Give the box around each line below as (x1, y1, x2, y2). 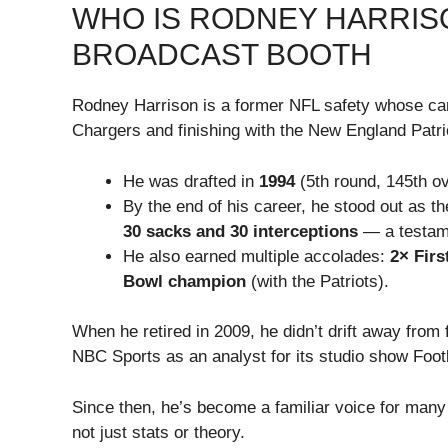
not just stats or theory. (72, 422, 245, 442)
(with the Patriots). (246, 271, 389, 291)
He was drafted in (123, 171, 259, 191)
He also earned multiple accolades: (123, 246, 390, 266)
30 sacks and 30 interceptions (123, 221, 358, 241)
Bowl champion (123, 271, 246, 291)
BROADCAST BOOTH (72, 38, 372, 72)
